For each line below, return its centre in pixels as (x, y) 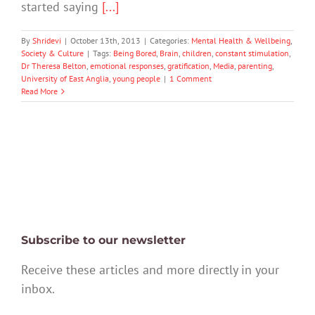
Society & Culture (52, 53)
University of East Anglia (65, 79)
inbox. (38, 288)
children (197, 53)
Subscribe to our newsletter (103, 240)
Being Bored (135, 53)
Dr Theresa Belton (54, 66)
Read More (39, 91)
